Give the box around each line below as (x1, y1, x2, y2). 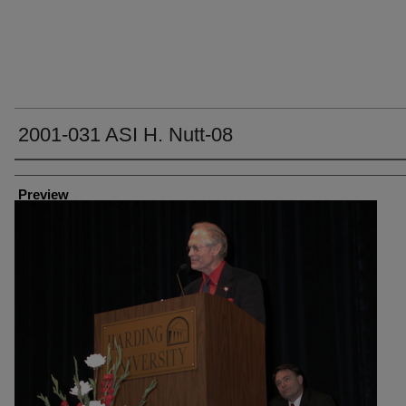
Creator (14, 166, 56, 180)
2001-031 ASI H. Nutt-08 (18, 123, 233, 146)
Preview (18, 187, 69, 202)
